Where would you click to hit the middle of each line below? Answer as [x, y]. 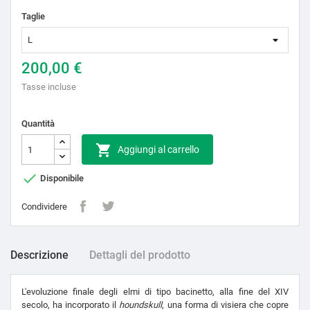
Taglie [33, 17]
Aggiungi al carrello [158, 150]
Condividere [44, 206]
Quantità [38, 124]
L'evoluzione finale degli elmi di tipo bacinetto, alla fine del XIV [155, 292]
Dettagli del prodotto [140, 255]
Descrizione [39, 255]
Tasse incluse [49, 87]
